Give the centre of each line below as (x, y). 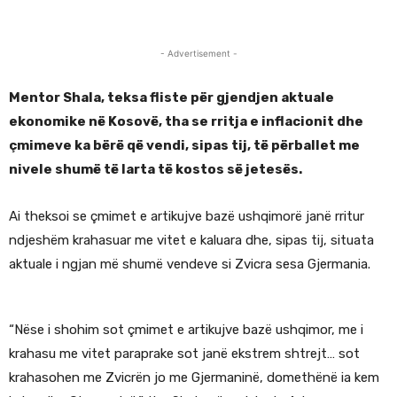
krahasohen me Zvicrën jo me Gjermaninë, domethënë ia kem (194, 377)
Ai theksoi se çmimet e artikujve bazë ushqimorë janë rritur (187, 216)
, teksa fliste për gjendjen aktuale (218, 97)
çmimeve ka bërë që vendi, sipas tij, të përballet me (184, 145)
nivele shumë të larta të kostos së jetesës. (156, 169)
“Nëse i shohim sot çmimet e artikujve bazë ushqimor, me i (186, 329)
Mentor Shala (55, 97)
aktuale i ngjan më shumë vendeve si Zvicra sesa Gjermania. (190, 264)
